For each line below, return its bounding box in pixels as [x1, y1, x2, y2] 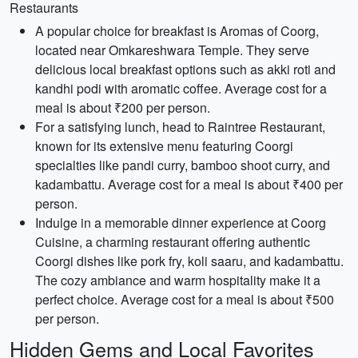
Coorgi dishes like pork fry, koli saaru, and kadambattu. [35, 252, 344, 270]
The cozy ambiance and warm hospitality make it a [35, 271, 320, 289]
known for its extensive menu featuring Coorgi [35, 137, 293, 155]
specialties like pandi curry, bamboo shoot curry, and [35, 156, 330, 174]
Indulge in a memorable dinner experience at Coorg [35, 213, 326, 232]
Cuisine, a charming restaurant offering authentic [35, 233, 310, 251]
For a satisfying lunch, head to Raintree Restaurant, [35, 117, 325, 136]
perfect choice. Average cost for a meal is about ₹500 [35, 290, 334, 308]
